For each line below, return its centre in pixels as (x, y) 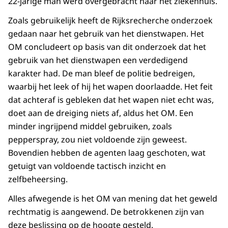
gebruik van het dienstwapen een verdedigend (98, 60)
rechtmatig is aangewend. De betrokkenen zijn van (106, 212)
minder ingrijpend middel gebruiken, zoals (90, 126)
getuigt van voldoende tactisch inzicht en (87, 166)
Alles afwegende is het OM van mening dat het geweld (113, 199)
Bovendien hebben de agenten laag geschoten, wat (107, 153)
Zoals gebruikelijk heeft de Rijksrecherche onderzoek (110, 21)
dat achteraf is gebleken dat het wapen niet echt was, (111, 100)
